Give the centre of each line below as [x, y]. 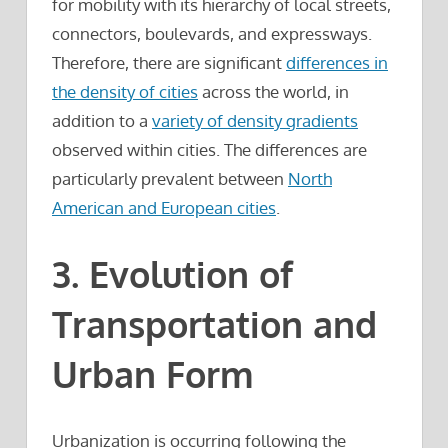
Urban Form [153, 374]
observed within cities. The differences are [209, 150]
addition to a [102, 121]
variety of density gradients [255, 121]
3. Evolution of [172, 274]
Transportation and [214, 324]
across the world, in [273, 92]
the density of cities [125, 92]
